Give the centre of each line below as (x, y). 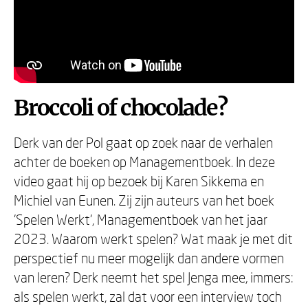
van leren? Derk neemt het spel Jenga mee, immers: (154, 277)
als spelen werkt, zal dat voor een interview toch (148, 296)
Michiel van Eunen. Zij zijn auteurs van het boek (144, 200)
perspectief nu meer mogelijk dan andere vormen (149, 258)
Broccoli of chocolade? (120, 108)
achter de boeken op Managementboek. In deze (144, 162)
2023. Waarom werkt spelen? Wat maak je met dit (153, 239)
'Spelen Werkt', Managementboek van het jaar (141, 219)
